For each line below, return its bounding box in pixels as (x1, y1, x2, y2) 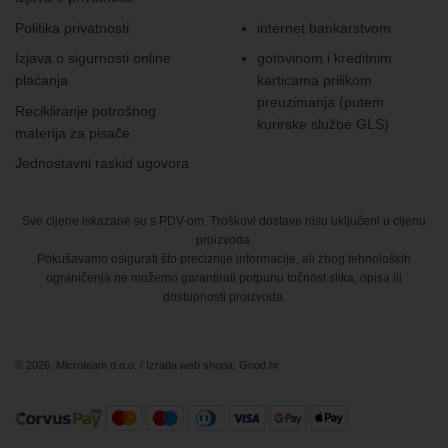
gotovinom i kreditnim (257, 50, 393, 67)
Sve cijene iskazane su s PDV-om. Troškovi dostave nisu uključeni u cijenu (22, 214, 426, 229)
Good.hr (239, 358, 279, 371)
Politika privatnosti (15, 19, 129, 36)
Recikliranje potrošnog (15, 102, 156, 119)
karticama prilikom (257, 72, 373, 89)
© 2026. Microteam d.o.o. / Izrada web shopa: (15, 358, 239, 371)
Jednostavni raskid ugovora (15, 154, 189, 171)
